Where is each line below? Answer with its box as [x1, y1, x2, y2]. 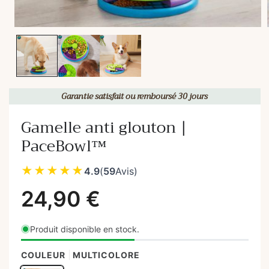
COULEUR [20, 250, 65, 261]
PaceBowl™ [20, 133, 106, 160]
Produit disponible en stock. [29, 224, 139, 235]
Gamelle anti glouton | [20, 114, 187, 142]
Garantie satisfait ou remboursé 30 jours [61, 89, 208, 103]
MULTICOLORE [72, 250, 140, 261]
